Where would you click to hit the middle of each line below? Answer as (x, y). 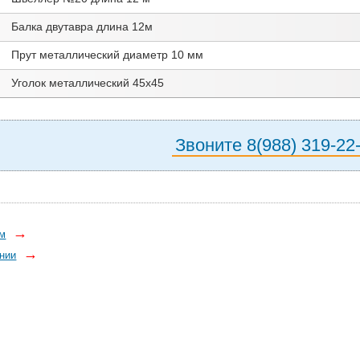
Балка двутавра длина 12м (82, 27)
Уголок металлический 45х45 (87, 84)
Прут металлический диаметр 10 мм (107, 55)
